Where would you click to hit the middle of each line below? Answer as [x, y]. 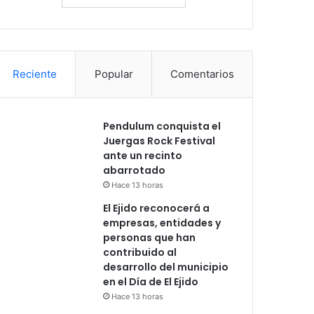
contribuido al [140, 252]
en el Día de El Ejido [151, 281]
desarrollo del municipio [166, 267]
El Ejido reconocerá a [157, 208]
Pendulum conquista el [162, 126]
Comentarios [202, 74]
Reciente [35, 74]
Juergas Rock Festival [159, 141]
